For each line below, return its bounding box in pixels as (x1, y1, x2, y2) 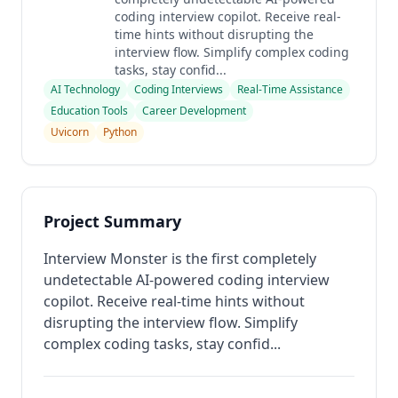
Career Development (142, 103, 246, 118)
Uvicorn (51, 124, 89, 139)
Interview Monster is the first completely (44, 249, 316, 268)
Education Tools (51, 103, 128, 118)
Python (103, 124, 137, 139)
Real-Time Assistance (237, 82, 343, 97)
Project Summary (44, 211, 181, 232)
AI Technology (51, 82, 120, 97)
